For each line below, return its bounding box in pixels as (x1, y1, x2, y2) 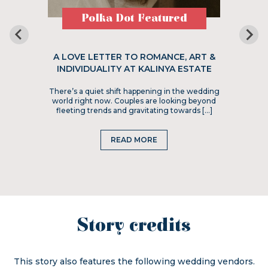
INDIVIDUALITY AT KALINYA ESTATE (56, 63, 212, 74)
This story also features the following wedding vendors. (13, 256, 255, 267)
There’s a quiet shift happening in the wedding (48, 87, 220, 96)
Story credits (77, 215, 191, 236)
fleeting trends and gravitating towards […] (56, 106, 212, 115)
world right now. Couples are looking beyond (52, 96, 216, 105)
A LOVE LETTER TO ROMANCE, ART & (53, 51, 215, 62)
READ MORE (111, 135, 157, 144)
